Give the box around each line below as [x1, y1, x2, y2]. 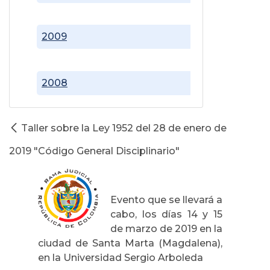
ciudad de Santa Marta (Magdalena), [38, 237, 222, 249]
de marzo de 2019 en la [110, 222, 222, 234]
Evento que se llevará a [110, 193, 222, 206]
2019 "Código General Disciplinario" [9, 145, 180, 157]
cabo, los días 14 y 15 [110, 208, 222, 220]
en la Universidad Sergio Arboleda [38, 251, 203, 263]
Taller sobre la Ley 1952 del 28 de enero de [21, 122, 227, 134]
